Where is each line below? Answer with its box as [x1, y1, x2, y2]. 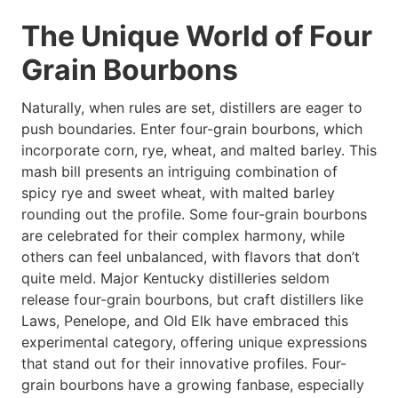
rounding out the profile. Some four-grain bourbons [21, 205, 367, 224]
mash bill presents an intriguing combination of [21, 163, 338, 181]
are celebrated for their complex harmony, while [21, 227, 345, 245]
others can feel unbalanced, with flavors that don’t [21, 248, 360, 267]
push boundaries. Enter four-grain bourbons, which [21, 120, 362, 139]
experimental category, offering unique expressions [21, 333, 367, 352]
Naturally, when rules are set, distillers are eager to [21, 99, 362, 117]
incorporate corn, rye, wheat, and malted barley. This [21, 141, 377, 160]
